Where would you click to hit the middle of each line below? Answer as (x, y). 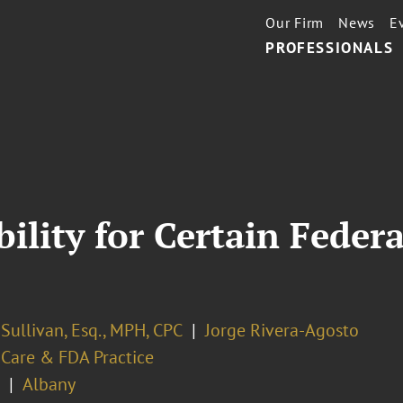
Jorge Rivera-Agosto (282, 330)
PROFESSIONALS (330, 48)
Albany (49, 384)
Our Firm (295, 22)
